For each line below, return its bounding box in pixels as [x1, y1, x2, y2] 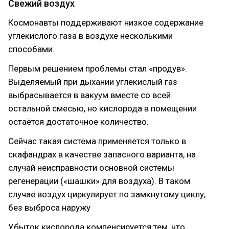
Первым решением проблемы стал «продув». [8, 63, 187, 74]
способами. [8, 44, 55, 54]
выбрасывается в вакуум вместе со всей [8, 90, 171, 100]
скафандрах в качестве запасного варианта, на [8, 149, 196, 159]
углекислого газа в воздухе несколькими [8, 31, 173, 41]
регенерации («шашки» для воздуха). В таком [8, 176, 190, 186]
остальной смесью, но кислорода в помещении [8, 103, 197, 113]
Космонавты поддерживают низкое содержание [8, 17, 203, 28]
